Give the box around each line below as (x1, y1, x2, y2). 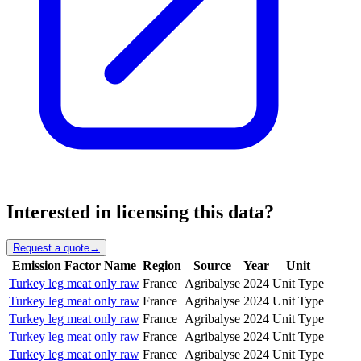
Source (193, 258, 231, 272)
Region (143, 258, 181, 272)
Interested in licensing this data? (6, 201, 274, 223)
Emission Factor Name (12, 258, 136, 272)
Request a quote (13, 241, 89, 254)
